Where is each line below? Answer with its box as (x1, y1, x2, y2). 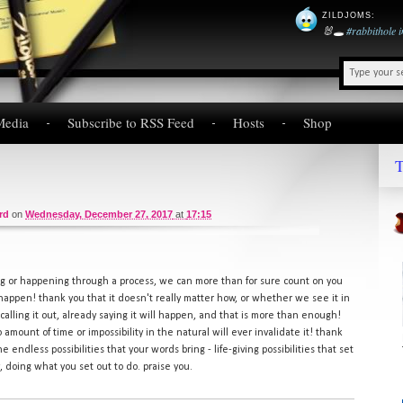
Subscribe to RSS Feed (67, 113, 194, 131)
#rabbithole (346, 23, 396, 38)
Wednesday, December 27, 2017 (25, 209, 173, 219)
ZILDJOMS (322, 11, 372, 20)
